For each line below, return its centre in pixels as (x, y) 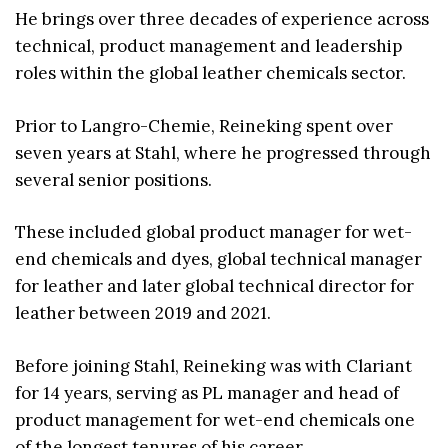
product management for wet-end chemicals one (215, 419)
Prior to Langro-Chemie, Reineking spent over (204, 125)
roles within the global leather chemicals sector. (210, 73)
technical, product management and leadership (208, 46)
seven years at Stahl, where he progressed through (223, 152)
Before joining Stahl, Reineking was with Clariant (213, 365)
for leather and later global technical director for (214, 286)
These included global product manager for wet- (213, 232)
